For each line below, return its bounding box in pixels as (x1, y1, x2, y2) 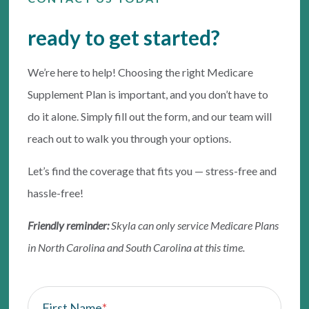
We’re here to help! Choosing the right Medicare (28, 66, 254, 79)
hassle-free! (28, 186, 84, 200)
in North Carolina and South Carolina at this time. (28, 241, 248, 255)
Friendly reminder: (28, 219, 110, 232)
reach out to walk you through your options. (28, 132, 232, 146)
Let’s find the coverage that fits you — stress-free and (28, 164, 277, 178)
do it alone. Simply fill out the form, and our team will (28, 110, 272, 123)
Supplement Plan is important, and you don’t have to (28, 88, 269, 101)
